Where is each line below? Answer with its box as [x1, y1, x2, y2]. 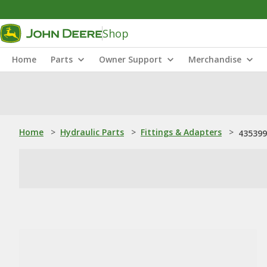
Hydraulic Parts [60, 126, 124, 138]
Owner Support [99, 54, 162, 65]
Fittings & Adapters [141, 126, 222, 138]
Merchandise [188, 54, 241, 65]
